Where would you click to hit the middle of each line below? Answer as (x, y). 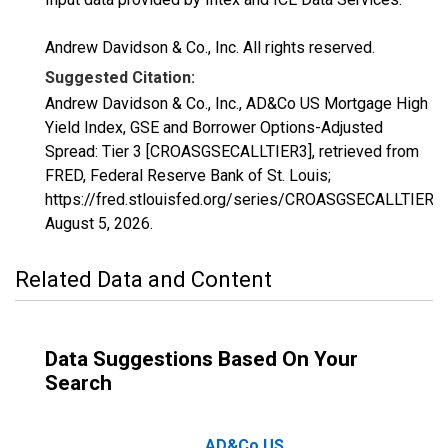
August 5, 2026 (97, 223)
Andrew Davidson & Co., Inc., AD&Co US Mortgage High (236, 103)
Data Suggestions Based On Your (201, 359)
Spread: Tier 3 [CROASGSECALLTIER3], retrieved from (232, 151)
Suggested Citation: (120, 77)
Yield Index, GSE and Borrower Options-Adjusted (214, 127)
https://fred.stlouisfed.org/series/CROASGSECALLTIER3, (245, 199)
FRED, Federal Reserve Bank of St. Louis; (188, 175)
